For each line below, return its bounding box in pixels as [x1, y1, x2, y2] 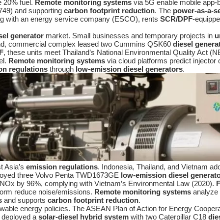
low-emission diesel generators [76, 65, 183, 74]
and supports [2, 196, 48, 205]
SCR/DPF [160, 15, 192, 24]
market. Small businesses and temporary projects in [44, 31, 215, 40]
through [48, 65, 76, 74]
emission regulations [26, 163, 98, 171]
